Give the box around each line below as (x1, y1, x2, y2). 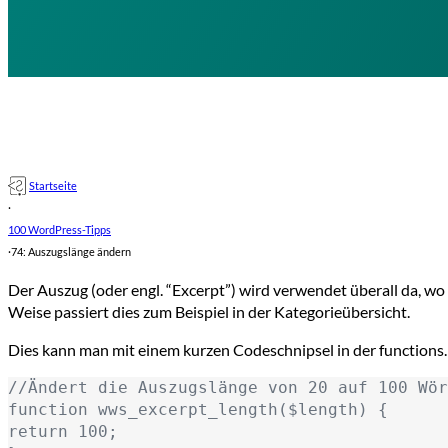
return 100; (8, 421, 118, 441)
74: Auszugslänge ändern (11, 244, 131, 258)
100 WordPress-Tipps (8, 222, 111, 236)
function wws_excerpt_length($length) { (8, 399, 388, 419)
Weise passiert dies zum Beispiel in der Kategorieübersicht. (8, 301, 410, 321)
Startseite (29, 178, 77, 192)
